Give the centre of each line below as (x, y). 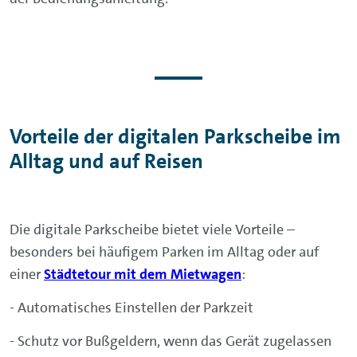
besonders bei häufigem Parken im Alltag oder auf (164, 252)
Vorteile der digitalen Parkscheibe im (175, 137)
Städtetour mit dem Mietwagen (143, 274)
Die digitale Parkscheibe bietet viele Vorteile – (152, 229)
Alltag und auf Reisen (109, 161)
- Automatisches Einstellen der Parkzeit (131, 308)
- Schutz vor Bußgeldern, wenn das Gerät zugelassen (171, 341)
